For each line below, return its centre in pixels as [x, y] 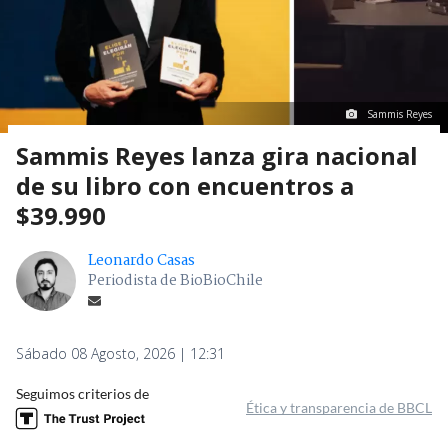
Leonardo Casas [141, 404]
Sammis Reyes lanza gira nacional [217, 299]
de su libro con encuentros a [185, 329]
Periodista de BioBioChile [175, 424]
